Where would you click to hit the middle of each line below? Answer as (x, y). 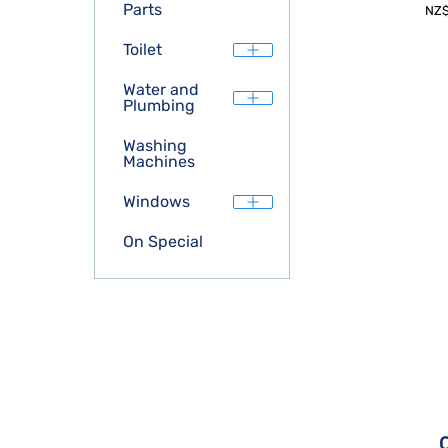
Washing (155, 145)
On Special (163, 241)
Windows (156, 201)
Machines (159, 161)
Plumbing (159, 105)
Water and (161, 89)
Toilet (142, 49)
